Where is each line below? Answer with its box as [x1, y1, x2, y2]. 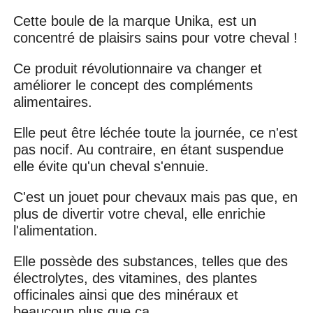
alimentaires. [13, 94, 97, 110]
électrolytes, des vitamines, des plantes [13, 270, 258, 286]
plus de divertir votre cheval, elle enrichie [13, 205, 266, 221]
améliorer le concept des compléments [13, 77, 254, 93]
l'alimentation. [13, 222, 103, 238]
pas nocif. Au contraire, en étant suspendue [13, 141, 284, 157]
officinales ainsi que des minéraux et [13, 286, 239, 303]
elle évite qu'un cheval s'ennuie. [13, 158, 210, 174]
